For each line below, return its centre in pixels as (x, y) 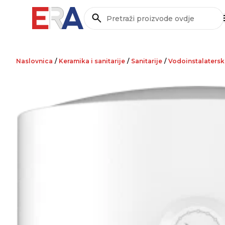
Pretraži (99, 23)
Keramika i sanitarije (92, 61)
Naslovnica (34, 61)
